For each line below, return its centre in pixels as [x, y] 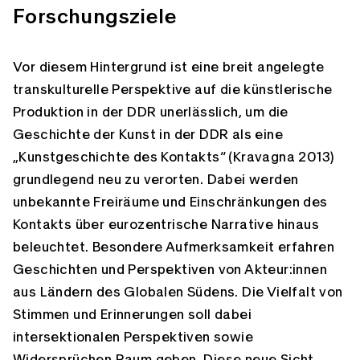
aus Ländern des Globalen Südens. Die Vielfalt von [178, 292]
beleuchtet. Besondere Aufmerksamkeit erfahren [174, 247]
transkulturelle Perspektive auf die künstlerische [173, 90]
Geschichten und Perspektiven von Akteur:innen [170, 270]
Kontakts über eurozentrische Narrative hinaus [166, 225]
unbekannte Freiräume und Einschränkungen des [170, 202]
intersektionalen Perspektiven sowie [133, 337]
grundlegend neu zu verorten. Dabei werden [156, 180]
